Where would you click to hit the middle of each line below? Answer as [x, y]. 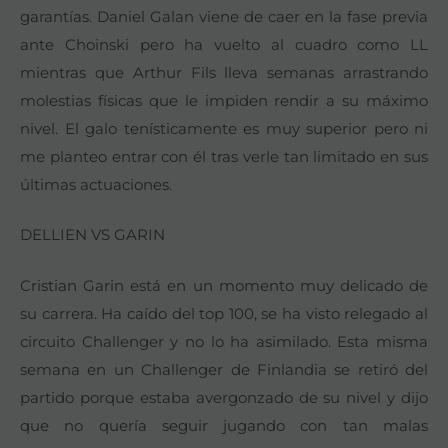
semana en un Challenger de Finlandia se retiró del [224, 369]
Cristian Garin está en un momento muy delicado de [224, 285]
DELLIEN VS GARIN [92, 235]
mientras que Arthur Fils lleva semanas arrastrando [224, 72]
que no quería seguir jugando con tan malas [224, 425]
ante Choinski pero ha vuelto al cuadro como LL [224, 44]
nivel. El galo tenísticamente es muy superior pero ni [224, 128]
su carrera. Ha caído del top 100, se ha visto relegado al [224, 313]
